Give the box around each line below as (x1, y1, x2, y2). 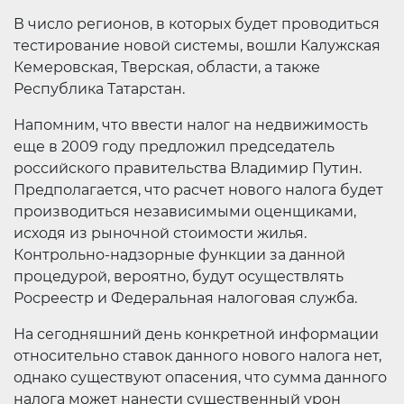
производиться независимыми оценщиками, (14, 203, 356, 220)
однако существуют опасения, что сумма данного (14, 369, 387, 386)
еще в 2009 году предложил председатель (14, 138, 335, 155)
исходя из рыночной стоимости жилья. (14, 225, 307, 242)
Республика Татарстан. (14, 80, 185, 97)
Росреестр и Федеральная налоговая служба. (14, 289, 357, 307)
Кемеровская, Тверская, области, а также (14, 59, 320, 76)
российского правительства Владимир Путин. (14, 160, 362, 177)
